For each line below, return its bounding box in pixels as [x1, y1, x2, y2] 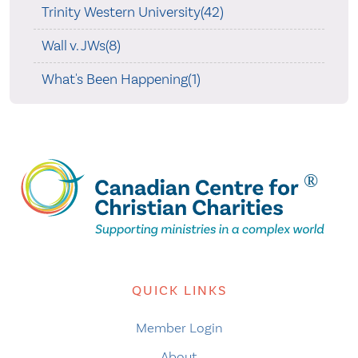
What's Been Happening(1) [41, 70, 201, 89]
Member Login [135, 320, 223, 336]
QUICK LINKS [131, 282, 227, 300]
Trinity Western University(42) [41, 3, 224, 22]
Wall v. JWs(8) [41, 37, 121, 55]
